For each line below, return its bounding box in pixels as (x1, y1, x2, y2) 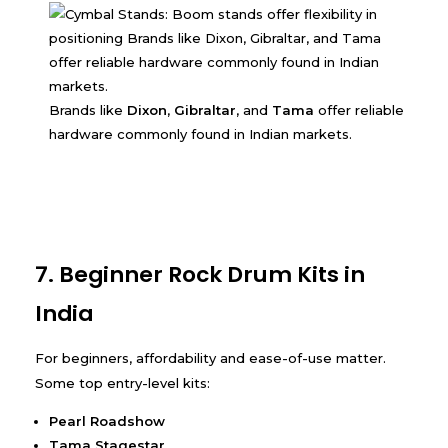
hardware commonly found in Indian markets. (49, 125, 353, 142)
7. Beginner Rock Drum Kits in (35, 258, 365, 290)
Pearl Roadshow (49, 412, 166, 429)
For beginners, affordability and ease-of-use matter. (35, 349, 386, 366)
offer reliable (314, 101, 405, 118)
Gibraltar (174, 101, 237, 118)
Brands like (49, 101, 128, 118)
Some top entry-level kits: (35, 374, 210, 391)
